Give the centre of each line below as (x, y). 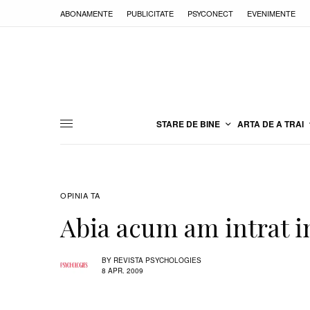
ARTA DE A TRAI (271, 124)
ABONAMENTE (86, 13)
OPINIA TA (80, 195)
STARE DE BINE (188, 124)
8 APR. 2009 (122, 270)
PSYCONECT (210, 13)
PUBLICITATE (150, 13)
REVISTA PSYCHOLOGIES (157, 260)
